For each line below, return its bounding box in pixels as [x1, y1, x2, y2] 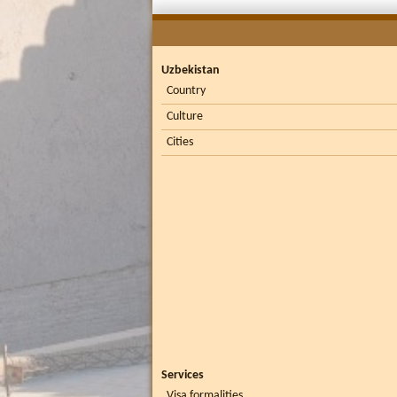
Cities [167, 136, 193, 150]
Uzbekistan [161, 64, 220, 78]
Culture [167, 110, 203, 124]
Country [167, 84, 206, 98]
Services [161, 369, 204, 383]
